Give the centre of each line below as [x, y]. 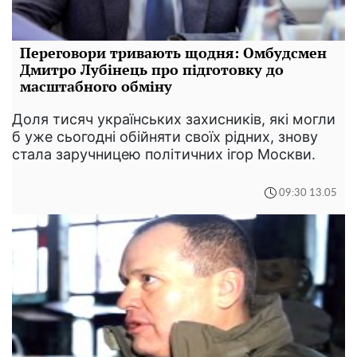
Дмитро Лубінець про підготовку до [152, 69]
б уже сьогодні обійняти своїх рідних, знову [165, 137]
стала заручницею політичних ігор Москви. [164, 154]
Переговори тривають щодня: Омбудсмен [173, 53]
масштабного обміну [96, 86]
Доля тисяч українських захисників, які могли [174, 119]
